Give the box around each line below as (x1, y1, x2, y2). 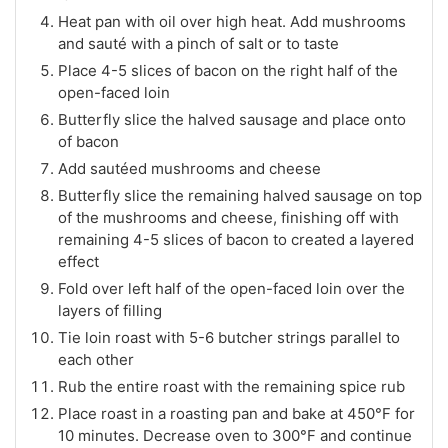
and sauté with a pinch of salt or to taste (58, 34, 339, 53)
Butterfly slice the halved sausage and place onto (58, 110, 406, 129)
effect (58, 252, 99, 271)
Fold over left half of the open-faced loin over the (58, 279, 405, 298)
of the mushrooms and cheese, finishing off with (58, 208, 399, 227)
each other (58, 350, 134, 369)
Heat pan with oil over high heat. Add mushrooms (58, 12, 406, 31)
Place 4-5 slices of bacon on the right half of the (58, 61, 398, 80)
